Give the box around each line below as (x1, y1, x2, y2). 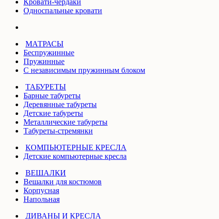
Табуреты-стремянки (23, 126, 93, 135)
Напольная (23, 195, 60, 203)
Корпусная (23, 186, 59, 195)
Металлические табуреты (23, 117, 108, 126)
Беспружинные (23, 48, 74, 57)
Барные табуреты (23, 91, 81, 100)
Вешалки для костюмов (23, 177, 102, 186)
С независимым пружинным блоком (23, 66, 145, 74)
